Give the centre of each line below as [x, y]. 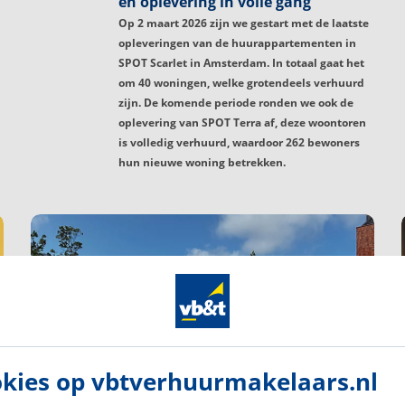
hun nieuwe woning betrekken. [202, 163]
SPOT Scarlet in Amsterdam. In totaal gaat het [241, 63]
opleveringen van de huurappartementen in [237, 43]
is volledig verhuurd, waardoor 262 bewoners [239, 143]
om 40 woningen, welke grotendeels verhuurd [241, 83]
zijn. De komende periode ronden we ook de [236, 103]
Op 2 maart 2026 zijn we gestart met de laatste [244, 24]
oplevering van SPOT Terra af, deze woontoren [242, 123]
